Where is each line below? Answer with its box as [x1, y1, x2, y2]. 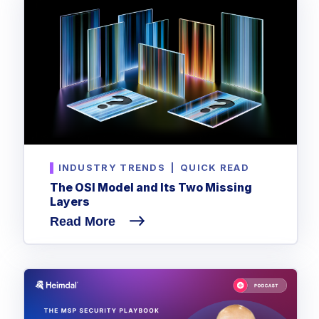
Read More [49, 214, 119, 229]
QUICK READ [177, 161, 249, 173]
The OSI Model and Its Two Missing [49, 180, 252, 195]
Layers [49, 194, 90, 209]
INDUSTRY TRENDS [58, 161, 166, 173]
